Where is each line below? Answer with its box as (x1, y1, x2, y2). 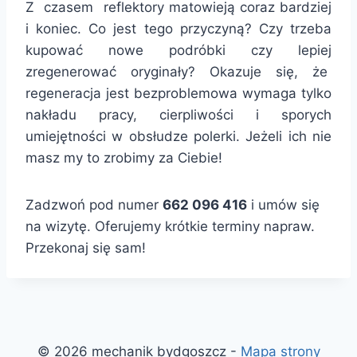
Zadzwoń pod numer (25, 197, 163, 213)
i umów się (247, 197, 320, 213)
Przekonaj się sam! (25, 240, 146, 256)
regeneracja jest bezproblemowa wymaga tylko (25, 85, 331, 101)
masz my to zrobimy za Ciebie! (25, 150, 222, 166)
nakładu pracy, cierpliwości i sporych (25, 107, 331, 123)
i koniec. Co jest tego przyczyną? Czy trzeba (25, 21, 331, 37)
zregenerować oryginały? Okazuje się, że (25, 64, 331, 80)
